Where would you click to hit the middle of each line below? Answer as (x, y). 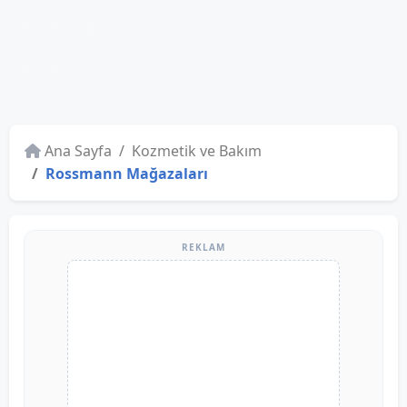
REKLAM (203, 247)
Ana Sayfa (78, 151)
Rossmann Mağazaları (127, 174)
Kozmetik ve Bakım (197, 151)
